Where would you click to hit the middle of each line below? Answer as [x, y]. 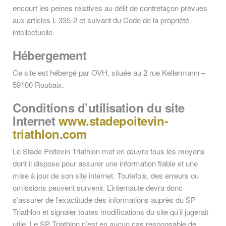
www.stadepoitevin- [113, 121]
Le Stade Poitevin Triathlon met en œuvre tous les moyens [109, 151]
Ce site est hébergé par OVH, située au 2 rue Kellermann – [109, 72]
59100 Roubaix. [38, 84]
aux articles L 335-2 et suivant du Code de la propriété [101, 20]
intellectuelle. [34, 32]
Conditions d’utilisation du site [99, 107]
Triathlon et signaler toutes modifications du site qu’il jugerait [110, 212]
